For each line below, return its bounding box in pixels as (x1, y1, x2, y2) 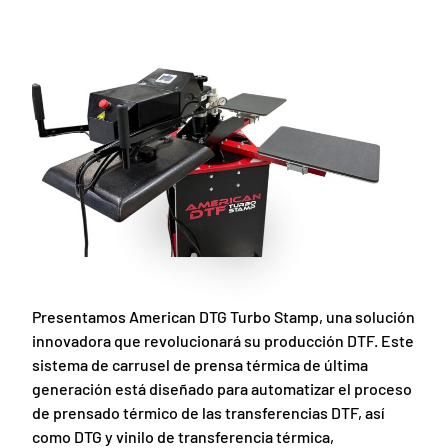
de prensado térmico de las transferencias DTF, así (32, 402, 386, 422)
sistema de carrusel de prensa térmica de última (32, 354, 369, 374)
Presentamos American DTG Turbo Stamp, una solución (32, 306, 416, 326)
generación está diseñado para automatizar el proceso (32, 378, 413, 398)
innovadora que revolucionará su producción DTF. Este (32, 330, 415, 350)
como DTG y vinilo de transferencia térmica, (32, 426, 335, 446)
